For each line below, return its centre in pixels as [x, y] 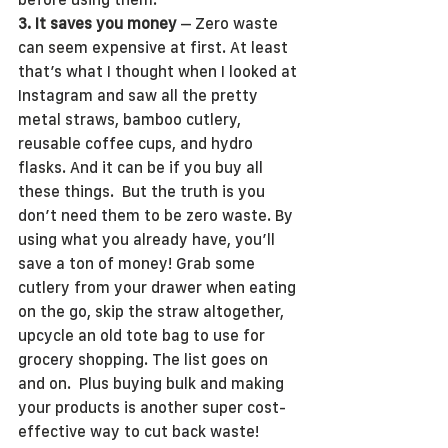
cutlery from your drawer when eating [159, 287]
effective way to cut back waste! [138, 431]
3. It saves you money [97, 23]
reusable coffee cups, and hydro [137, 143]
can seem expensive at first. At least [155, 47]
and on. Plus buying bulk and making [153, 383]
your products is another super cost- [152, 407]
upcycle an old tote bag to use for [143, 335]
